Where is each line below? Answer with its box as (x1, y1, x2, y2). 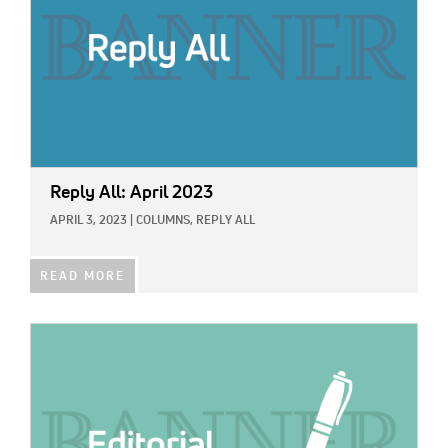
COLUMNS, (136, 214, 193, 227)
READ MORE (40, 270, 125, 283)
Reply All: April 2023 (50, 183, 213, 202)
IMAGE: (30, 327, 76, 342)
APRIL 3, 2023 (50, 214, 127, 227)
